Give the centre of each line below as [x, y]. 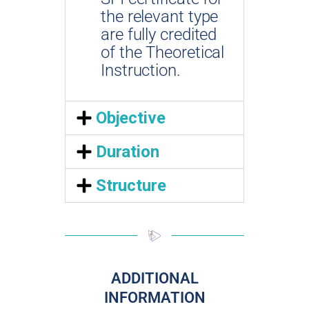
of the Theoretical [163, 52]
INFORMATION [154, 297]
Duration [127, 151]
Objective [130, 118]
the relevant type [160, 16]
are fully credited [159, 34]
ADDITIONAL [154, 278]
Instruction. [141, 70]
